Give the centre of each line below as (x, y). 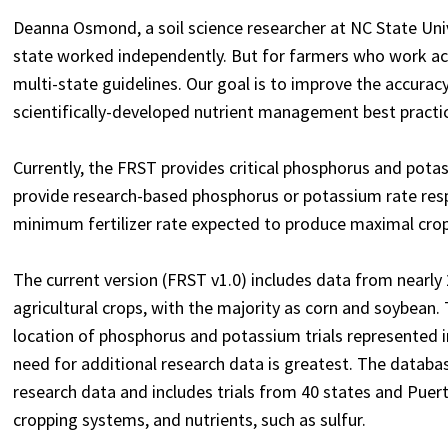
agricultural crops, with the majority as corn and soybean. (227, 307)
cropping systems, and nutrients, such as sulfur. (190, 419)
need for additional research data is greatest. (185, 363)
